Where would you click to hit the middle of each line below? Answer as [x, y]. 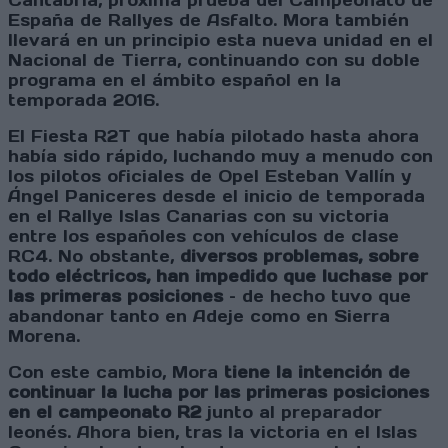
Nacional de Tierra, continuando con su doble [214, 60]
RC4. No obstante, [94, 256]
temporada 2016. [86, 100]
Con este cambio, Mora [116, 372]
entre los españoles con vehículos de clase [203, 236]
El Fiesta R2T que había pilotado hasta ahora [213, 136]
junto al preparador [291, 412]
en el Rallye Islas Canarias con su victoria [198, 216]
